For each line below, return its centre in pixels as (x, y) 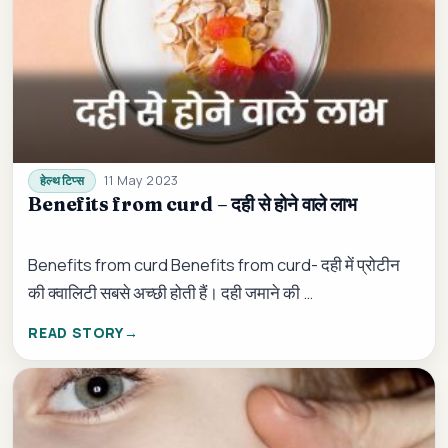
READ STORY (76, 332)
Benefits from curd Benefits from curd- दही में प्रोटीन (214, 265)
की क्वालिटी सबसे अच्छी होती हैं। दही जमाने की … (171, 293)
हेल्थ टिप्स (62, 181)
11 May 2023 (141, 180)
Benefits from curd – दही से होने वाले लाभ (192, 204)
